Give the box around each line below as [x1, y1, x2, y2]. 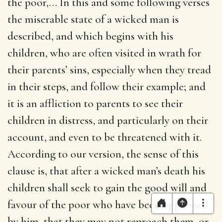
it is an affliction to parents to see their [7, 96, 183, 111]
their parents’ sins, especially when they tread [7, 62, 211, 77]
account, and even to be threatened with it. [7, 130, 202, 144]
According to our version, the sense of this [7, 147, 199, 161]
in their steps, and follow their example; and [7, 79, 206, 94]
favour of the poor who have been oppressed [7, 197, 208, 212]
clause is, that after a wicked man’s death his [7, 164, 205, 178]
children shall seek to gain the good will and [7, 180, 207, 195]
